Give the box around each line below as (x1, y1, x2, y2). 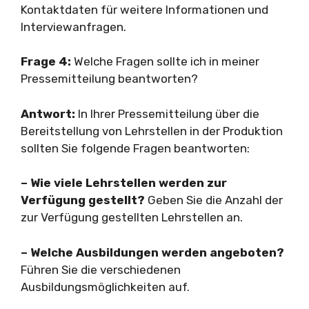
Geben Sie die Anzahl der (145, 193, 283, 207)
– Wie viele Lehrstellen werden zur (21, 176, 227, 190)
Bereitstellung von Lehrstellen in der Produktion (21, 123, 283, 138)
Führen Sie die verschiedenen (21, 262, 181, 277)
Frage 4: (21, 54, 71, 68)
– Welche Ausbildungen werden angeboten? (21, 245, 284, 259)
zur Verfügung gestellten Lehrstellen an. (21, 210, 243, 224)
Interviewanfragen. (21, 19, 126, 34)
